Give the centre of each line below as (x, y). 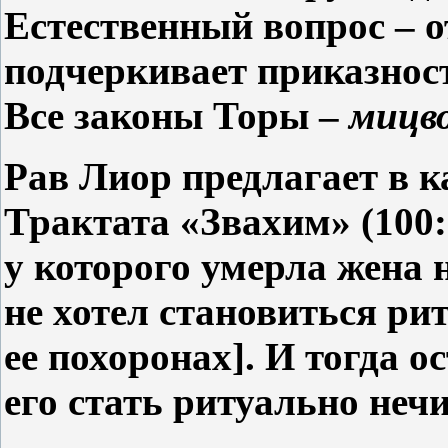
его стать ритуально (181, 401)
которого (107, 266)
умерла (259, 266)
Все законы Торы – (176, 115)
